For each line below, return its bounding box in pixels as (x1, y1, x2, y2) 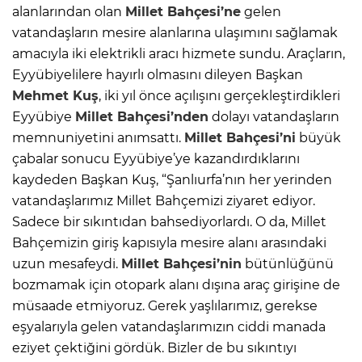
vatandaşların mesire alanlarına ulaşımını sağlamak (12, 24, 338, 40)
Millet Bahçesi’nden (75, 108, 208, 124)
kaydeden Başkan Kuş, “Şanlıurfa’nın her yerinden (12, 171, 332, 187)
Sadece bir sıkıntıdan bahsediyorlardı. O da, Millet (12, 213, 326, 229)
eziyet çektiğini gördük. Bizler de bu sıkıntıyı (12, 339, 297, 356)
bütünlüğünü (242, 255, 334, 271)
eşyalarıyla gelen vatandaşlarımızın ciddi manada (12, 318, 326, 335)
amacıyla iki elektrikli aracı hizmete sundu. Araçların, (12, 45, 345, 61)
